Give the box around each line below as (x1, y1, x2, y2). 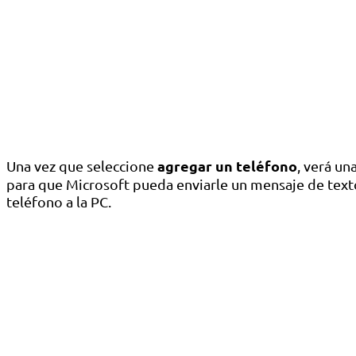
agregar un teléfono (157, 157, 297, 176)
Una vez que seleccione (6, 157, 157, 175)
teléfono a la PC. (6, 193, 111, 211)
